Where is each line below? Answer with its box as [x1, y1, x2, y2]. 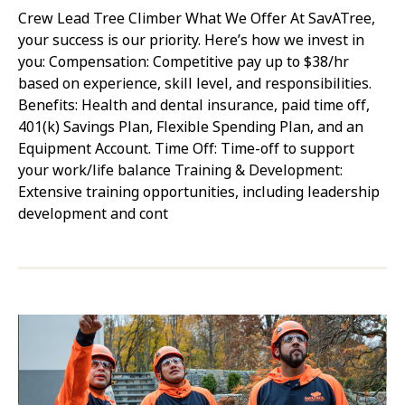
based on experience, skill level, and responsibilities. [18, 72, 372, 94]
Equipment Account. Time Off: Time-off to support [18, 137, 354, 159]
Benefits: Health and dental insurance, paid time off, [18, 94, 370, 116]
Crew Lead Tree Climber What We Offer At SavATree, [18, 7, 375, 29]
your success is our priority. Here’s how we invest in [18, 29, 364, 51]
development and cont [18, 202, 168, 224]
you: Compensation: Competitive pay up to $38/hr [18, 51, 349, 72]
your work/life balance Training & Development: [18, 159, 343, 181]
